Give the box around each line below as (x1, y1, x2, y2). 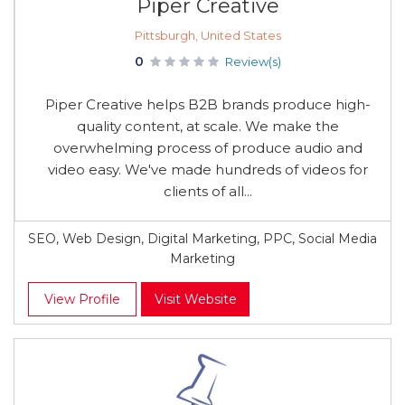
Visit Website (154, 291, 237, 307)
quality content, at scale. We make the (76, 118, 339, 135)
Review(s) (224, 54, 281, 69)
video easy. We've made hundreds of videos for (47, 161, 368, 178)
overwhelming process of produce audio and (52, 139, 363, 156)
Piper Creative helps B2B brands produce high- (44, 96, 371, 113)
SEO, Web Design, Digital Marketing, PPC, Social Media (28, 231, 377, 247)
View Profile (44, 291, 120, 307)
